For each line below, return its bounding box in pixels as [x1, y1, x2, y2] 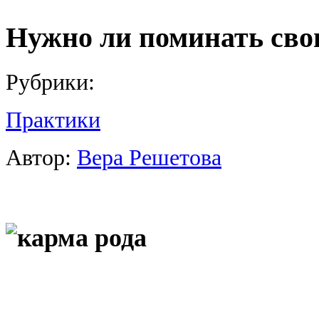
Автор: [6, 145, 77, 171]
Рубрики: [6, 69, 95, 95]
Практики [6, 107, 100, 133]
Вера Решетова [77, 145, 221, 171]
